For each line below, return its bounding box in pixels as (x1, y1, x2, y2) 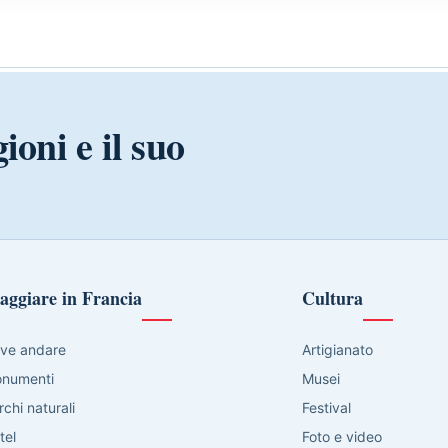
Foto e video (301, 428, 382, 446)
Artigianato (301, 341, 373, 359)
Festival (301, 399, 351, 417)
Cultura (301, 285, 363, 312)
